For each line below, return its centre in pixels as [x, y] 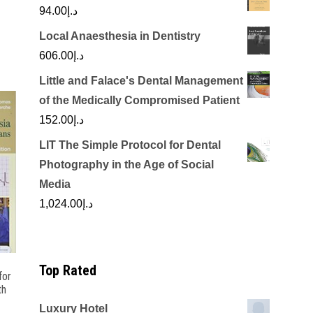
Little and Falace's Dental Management [141, 81]
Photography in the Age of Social [126, 165]
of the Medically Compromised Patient [139, 100]
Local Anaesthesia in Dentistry [120, 36]
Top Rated [68, 270]
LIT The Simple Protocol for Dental [130, 145]
